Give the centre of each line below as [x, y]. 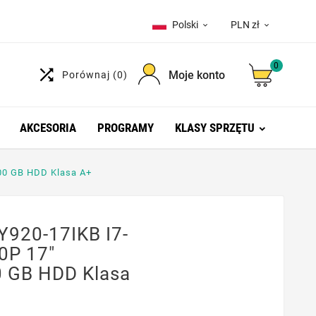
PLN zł [245, 25]
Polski [185, 25]
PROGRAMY [125, 128]
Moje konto [196, 75]
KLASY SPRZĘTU [214, 128]
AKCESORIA [48, 128]
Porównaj [87, 75]
